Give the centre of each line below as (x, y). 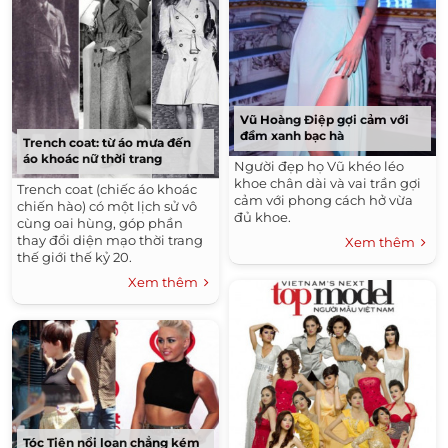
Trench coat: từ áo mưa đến (107, 142)
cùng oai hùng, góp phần (100, 222)
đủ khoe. (262, 217)
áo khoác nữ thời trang (92, 158)
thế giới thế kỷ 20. (74, 256)
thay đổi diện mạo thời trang (110, 239)
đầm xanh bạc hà (292, 136)
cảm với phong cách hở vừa (323, 200)
